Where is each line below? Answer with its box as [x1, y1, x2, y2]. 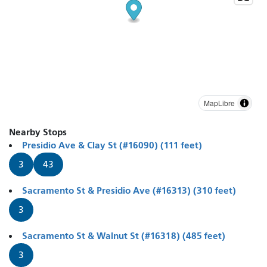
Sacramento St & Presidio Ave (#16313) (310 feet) [22, 184, 236, 196]
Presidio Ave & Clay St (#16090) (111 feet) [22, 139, 202, 151]
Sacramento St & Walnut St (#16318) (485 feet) [22, 229, 225, 241]
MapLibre [204, 97, 235, 108]
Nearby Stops [9, 126, 67, 138]
